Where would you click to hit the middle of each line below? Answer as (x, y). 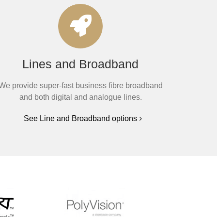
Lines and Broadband (81, 64)
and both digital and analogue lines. (80, 97)
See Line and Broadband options (81, 118)
